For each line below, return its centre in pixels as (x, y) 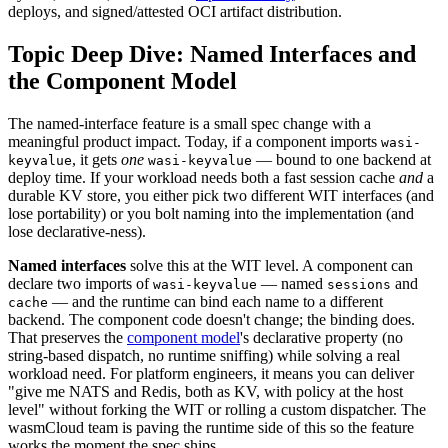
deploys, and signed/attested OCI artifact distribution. (175, 11)
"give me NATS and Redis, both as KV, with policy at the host (205, 391)
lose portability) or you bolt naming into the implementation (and (211, 213)
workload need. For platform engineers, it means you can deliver (211, 373)
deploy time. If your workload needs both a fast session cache (203, 177)
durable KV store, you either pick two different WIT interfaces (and (221, 195)
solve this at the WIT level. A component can (269, 265)
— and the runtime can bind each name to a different (215, 301)
